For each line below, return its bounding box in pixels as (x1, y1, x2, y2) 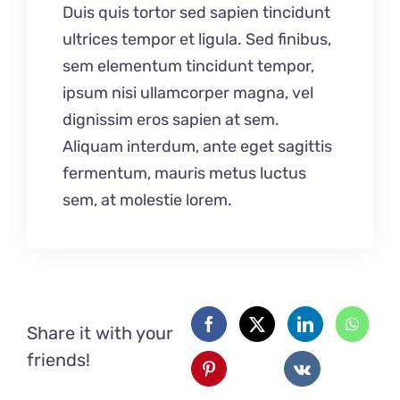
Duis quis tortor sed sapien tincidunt (62, 2, 330, 22)
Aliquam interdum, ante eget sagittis (62, 136, 332, 156)
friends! (27, 348, 90, 371)
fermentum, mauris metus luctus (62, 162, 306, 183)
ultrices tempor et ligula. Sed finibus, (62, 29, 331, 49)
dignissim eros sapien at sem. (62, 109, 279, 129)
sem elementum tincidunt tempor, (62, 55, 314, 76)
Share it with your (27, 321, 173, 344)
